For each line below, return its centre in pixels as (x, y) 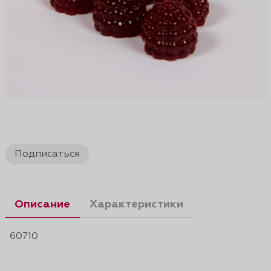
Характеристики (136, 204)
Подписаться (47, 154)
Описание (42, 204)
